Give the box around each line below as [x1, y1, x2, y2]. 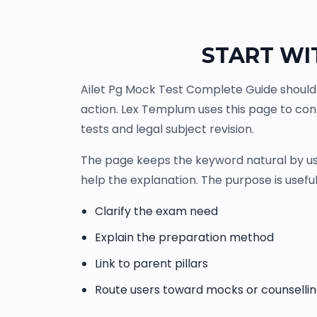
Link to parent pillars [95, 255, 208, 272]
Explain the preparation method [95, 229, 274, 246]
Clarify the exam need [95, 203, 218, 220]
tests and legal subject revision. [81, 121, 254, 138]
